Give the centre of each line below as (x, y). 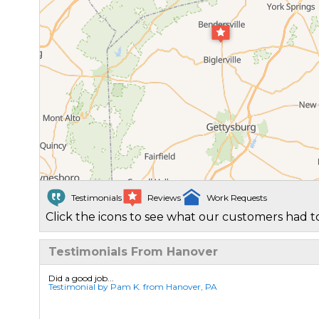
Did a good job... (81, 278)
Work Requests (236, 198)
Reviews (164, 198)
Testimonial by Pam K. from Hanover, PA (132, 287)
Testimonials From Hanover (133, 252)
